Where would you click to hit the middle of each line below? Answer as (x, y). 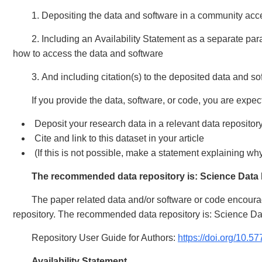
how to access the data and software (88, 54)
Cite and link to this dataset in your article (119, 138)
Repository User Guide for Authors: (105, 238)
